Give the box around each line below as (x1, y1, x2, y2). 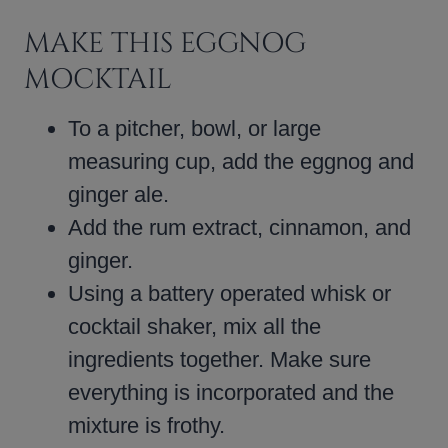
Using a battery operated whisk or (68, 280, 391, 306)
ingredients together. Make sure (68, 346, 371, 372)
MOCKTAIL (24, 60, 172, 98)
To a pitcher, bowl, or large (68, 115, 321, 141)
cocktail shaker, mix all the (68, 313, 321, 339)
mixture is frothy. (68, 412, 225, 438)
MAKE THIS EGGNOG (24, 24, 306, 62)
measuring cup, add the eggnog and (68, 148, 414, 174)
